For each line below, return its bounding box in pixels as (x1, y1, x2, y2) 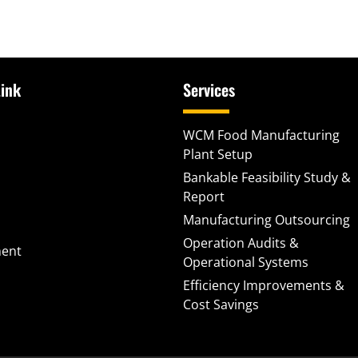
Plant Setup (183, 145, 253, 163)
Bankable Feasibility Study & (183, 169, 351, 186)
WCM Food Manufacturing (183, 126, 340, 144)
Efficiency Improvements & (183, 276, 344, 294)
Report (183, 188, 225, 205)
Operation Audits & (183, 234, 299, 252)
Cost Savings (183, 296, 259, 313)
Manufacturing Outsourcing (183, 211, 350, 229)
